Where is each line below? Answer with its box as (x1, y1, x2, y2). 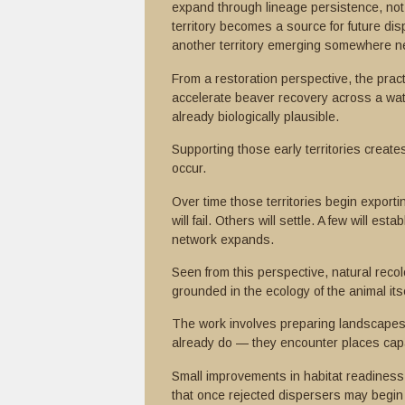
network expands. (172, 231, 274, 247)
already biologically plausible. (172, 108, 339, 124)
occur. (172, 161, 206, 176)
